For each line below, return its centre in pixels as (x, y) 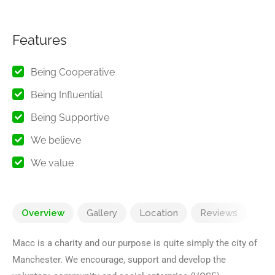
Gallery (102, 213)
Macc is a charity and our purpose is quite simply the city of (135, 243)
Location (159, 213)
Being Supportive (70, 117)
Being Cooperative (73, 72)
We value (52, 163)
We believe (56, 140)
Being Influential (67, 95)
